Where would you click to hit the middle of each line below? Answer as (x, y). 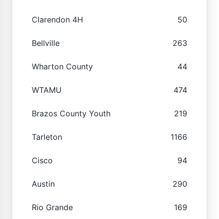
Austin (43, 184)
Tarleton (47, 137)
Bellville (46, 43)
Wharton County (62, 66)
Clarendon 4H (57, 19)
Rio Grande (52, 207)
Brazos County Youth (71, 113)
